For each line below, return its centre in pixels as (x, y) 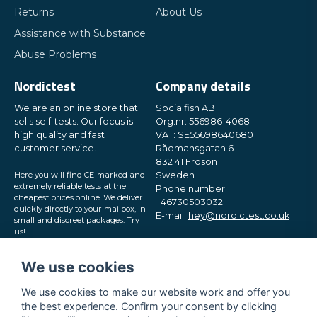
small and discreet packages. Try (77, 220)
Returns (34, 12)
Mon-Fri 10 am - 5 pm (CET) (198, 254)
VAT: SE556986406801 (206, 135)
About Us (178, 12)
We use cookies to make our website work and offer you (156, 292)
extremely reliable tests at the (70, 186)
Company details (203, 86)
